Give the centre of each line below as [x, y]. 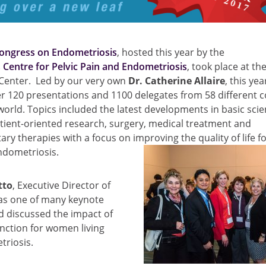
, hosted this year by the [171, 53]
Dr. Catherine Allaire [177, 81]
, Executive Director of [62, 186]
